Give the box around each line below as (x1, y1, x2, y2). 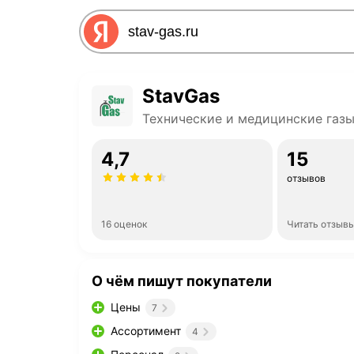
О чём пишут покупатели (92, 273, 272, 289)
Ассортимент (111, 324, 181, 338)
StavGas (142, 85, 220, 107)
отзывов (286, 172, 326, 184)
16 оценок (101, 218, 147, 230)
